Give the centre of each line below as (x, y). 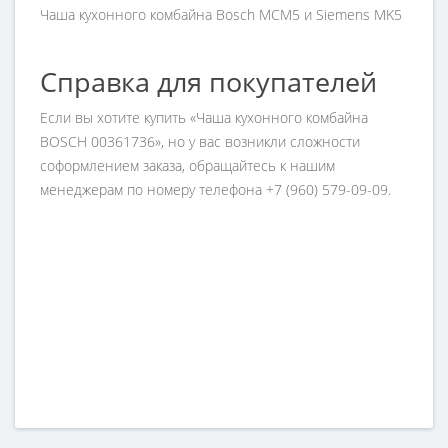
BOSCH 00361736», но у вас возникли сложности (200, 141)
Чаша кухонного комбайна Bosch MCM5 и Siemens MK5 (221, 14)
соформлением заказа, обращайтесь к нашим (187, 165)
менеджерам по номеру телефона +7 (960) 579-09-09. (215, 189)
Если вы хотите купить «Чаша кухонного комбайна (204, 117)
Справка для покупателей (208, 81)
